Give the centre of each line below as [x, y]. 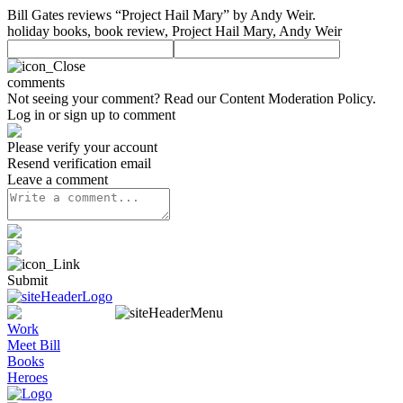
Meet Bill [34, 345]
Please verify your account [82, 147]
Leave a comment [58, 179]
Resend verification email [79, 163]
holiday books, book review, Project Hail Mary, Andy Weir [175, 31]
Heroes [27, 377]
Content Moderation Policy [296, 99]
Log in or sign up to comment [91, 115]
